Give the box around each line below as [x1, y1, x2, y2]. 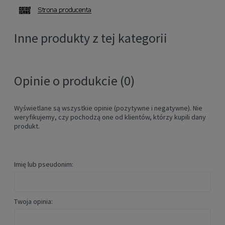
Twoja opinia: [14, 197, 53, 206]
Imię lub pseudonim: [14, 160, 73, 169]
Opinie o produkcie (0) [14, 72, 135, 89]
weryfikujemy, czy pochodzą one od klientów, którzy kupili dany [14, 113, 206, 122]
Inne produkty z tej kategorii [14, 30, 167, 47]
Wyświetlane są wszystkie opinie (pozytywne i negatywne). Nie [14, 103, 202, 113]
